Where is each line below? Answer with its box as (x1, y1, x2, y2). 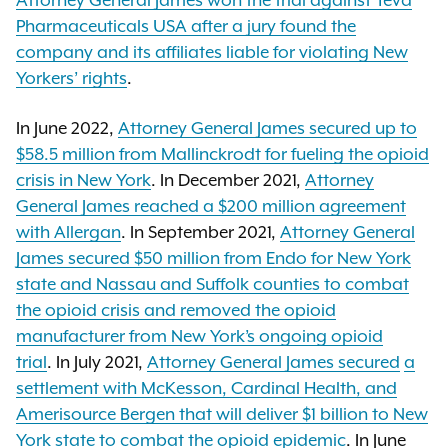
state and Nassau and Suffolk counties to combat (16, 274, 409, 294)
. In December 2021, (151, 170, 305, 190)
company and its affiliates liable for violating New (16, 42, 408, 62)
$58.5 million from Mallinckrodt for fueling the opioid (16, 144, 429, 164)
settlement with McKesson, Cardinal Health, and (16, 378, 397, 398)
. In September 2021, (121, 222, 280, 242)
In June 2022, (16, 118, 118, 138)
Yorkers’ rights (16, 68, 127, 88)
